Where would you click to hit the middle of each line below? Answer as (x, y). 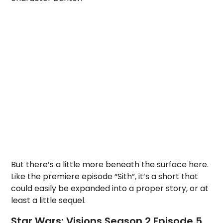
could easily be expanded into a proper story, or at (110, 188)
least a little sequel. (49, 200)
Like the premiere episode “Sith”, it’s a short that (105, 176)
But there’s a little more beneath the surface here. (110, 165)
